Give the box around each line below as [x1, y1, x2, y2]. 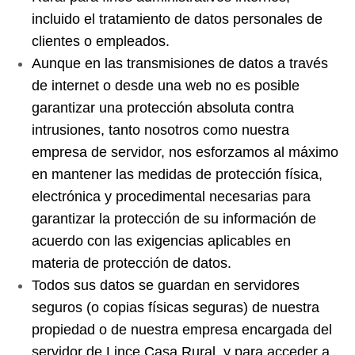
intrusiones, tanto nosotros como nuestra [32, 122, 289, 138]
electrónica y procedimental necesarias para [32, 189, 311, 204]
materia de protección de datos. [32, 255, 231, 271]
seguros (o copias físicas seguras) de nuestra [32, 300, 319, 315]
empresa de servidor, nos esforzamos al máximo [32, 144, 338, 160]
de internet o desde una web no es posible [32, 78, 300, 94]
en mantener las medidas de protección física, [32, 166, 323, 182]
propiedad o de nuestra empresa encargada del [32, 322, 332, 338]
